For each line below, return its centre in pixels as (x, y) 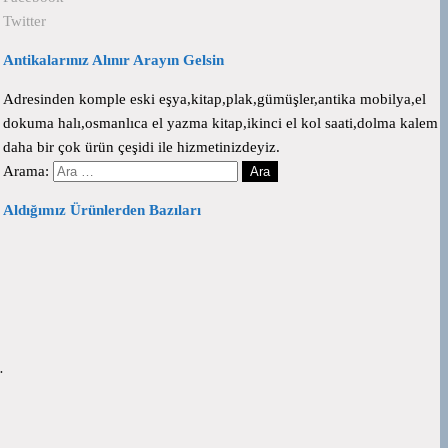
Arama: (26, 171)
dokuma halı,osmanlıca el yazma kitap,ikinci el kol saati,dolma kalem (220, 123)
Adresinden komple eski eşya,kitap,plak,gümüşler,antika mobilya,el (214, 99)
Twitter (24, 21)
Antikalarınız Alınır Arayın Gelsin (113, 60)
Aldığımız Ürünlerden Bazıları (102, 210)
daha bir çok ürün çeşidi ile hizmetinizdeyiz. (141, 147)
